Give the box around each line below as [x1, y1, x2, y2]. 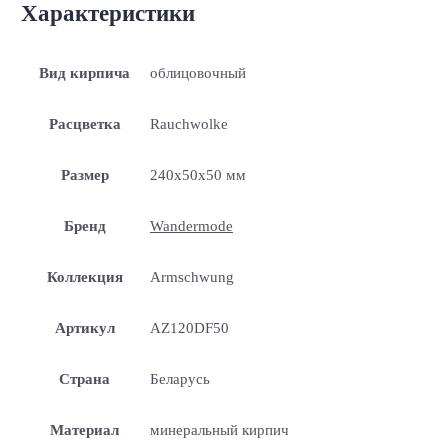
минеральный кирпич [149, 421, 289, 438]
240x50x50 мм [149, 166, 246, 183]
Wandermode [149, 217, 233, 234]
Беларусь [149, 370, 210, 387]
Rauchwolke [149, 115, 228, 132]
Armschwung [149, 268, 234, 285]
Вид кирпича [39, 64, 131, 81]
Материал [50, 421, 120, 438]
